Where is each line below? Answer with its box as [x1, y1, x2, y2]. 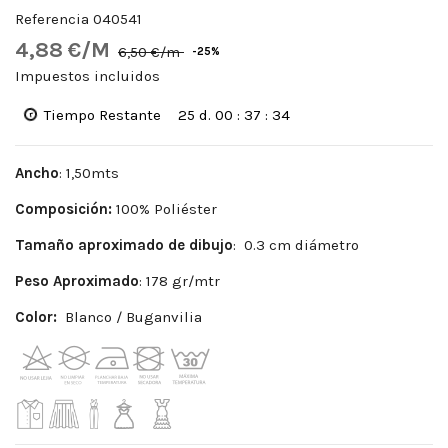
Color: [15, 307, 57, 326]
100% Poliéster [112, 199, 217, 218]
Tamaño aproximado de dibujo [15, 235, 233, 254]
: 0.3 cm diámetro [233, 235, 359, 254]
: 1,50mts [59, 163, 119, 182]
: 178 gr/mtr [139, 271, 220, 290]
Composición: [15, 199, 112, 218]
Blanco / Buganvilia [57, 307, 206, 326]
